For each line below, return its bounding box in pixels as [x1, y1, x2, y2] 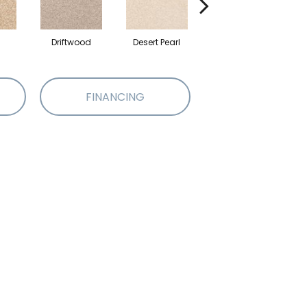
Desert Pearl [133, 36, 180, 48]
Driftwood [51, 36, 91, 48]
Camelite [223, 36, 262, 48]
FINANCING [86, 88, 145, 105]
